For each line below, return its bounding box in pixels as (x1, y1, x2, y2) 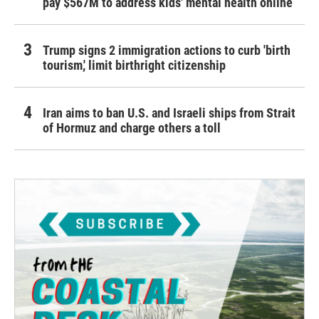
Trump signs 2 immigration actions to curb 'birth (43, 42, 291, 58)
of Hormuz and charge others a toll (43, 120, 221, 135)
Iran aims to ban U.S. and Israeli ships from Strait (43, 105, 296, 120)
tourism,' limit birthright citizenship (43, 57, 226, 73)
